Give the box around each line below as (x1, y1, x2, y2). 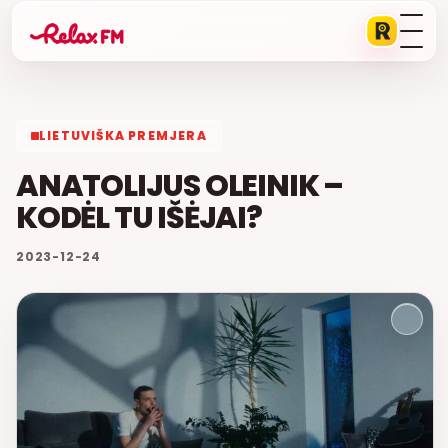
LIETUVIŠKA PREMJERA (39, 127, 207, 144)
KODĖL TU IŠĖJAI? (16, 197, 262, 239)
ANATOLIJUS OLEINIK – (16, 165, 343, 207)
